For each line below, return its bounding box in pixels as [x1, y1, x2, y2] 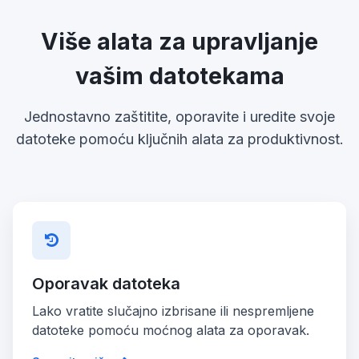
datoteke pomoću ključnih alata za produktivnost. [15, 130, 344, 147]
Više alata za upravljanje [41, 26, 318, 55]
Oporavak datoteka [32, 273, 180, 293]
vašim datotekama [75, 61, 284, 90]
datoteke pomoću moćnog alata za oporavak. [32, 321, 309, 338]
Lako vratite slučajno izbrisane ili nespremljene [32, 302, 314, 319]
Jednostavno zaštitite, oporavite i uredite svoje [24, 107, 335, 125]
